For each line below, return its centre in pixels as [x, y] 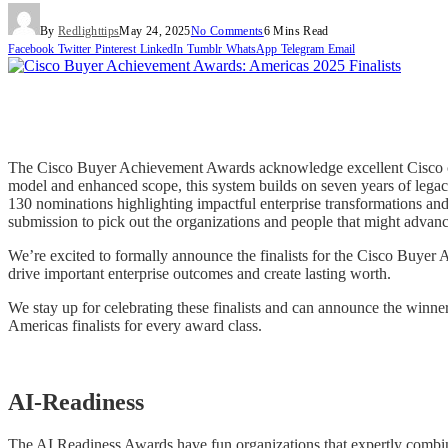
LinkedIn [161, 49]
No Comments [227, 31]
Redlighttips [89, 31]
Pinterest [115, 49]
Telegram [302, 49]
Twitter [74, 49]
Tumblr [204, 49]
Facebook [31, 49]
